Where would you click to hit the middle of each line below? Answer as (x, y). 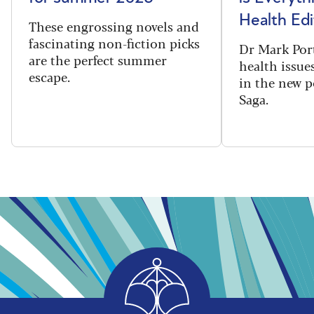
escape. (49, 77)
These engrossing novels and (114, 26)
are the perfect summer (98, 60)
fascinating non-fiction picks (114, 43)
